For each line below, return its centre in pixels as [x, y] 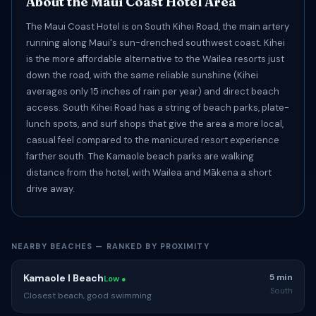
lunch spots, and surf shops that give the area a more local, [155, 124]
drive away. [50, 189]
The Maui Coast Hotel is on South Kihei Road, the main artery [158, 26]
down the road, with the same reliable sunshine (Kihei [142, 75]
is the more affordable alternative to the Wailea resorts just [155, 59]
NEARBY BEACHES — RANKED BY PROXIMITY [110, 246]
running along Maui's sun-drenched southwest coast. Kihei [156, 43]
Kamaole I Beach [63, 278]
